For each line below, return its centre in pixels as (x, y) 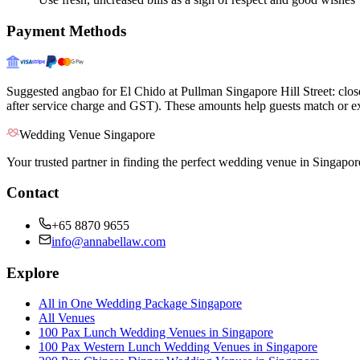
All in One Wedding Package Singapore (140, 304)
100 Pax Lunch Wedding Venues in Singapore (156, 333)
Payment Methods (66, 31)
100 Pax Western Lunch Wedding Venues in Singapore (178, 347)
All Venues (67, 318)
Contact (33, 193)
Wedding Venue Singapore (87, 134)
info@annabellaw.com (108, 241)
